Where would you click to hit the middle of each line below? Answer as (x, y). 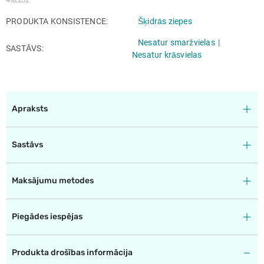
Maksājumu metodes (53, 180)
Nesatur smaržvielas (176, 42)
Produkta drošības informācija (72, 252)
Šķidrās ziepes (165, 21)
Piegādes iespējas (47, 216)
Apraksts (30, 108)
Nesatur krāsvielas (167, 55)
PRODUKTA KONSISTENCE (57, 21)
